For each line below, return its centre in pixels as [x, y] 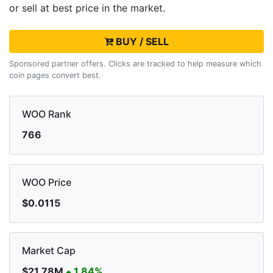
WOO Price [47, 183]
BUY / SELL [141, 42]
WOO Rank [47, 114]
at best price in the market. [103, 8]
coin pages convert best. [55, 76]
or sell [25, 8]
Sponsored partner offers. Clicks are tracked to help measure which [135, 64]
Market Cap [49, 251]
